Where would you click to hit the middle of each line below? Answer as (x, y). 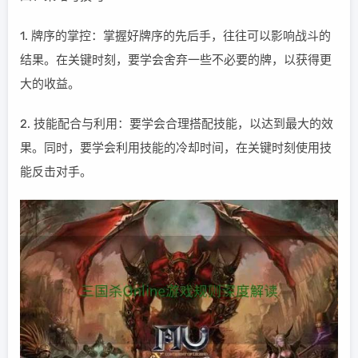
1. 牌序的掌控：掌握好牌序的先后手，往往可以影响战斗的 (175, 36)
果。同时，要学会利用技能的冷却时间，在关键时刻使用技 (176, 148)
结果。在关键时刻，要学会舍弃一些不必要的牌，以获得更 (176, 60)
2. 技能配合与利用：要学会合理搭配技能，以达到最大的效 (177, 124)
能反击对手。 (56, 172)
